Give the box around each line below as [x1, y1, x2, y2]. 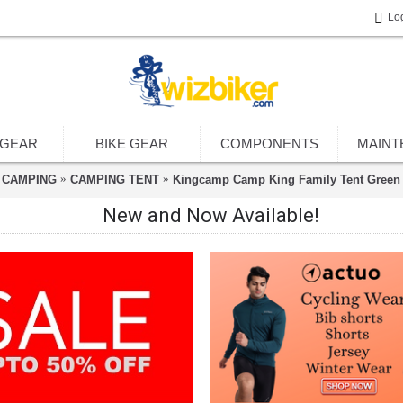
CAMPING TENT [69, 172, 159, 186]
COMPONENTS [219, 136, 318, 151]
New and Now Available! [102, 204, 319, 227]
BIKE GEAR [95, 136, 168, 151]
